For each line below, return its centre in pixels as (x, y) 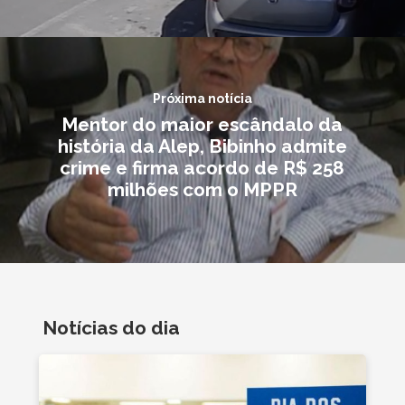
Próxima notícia (202, 99)
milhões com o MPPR (202, 190)
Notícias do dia (111, 327)
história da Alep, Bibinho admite (202, 146)
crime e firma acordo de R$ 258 (202, 168)
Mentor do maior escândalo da (202, 125)
